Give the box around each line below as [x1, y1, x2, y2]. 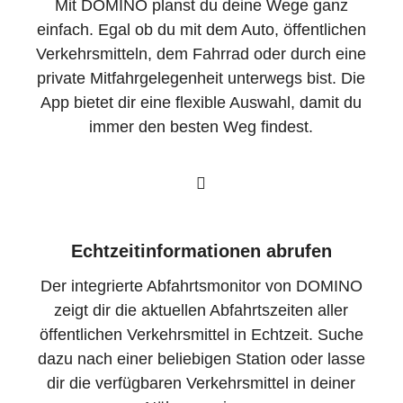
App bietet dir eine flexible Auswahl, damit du [40, 94, 363, 112]
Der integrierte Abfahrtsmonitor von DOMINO [40, 277, 363, 296]
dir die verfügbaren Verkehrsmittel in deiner [47, 374, 356, 393]
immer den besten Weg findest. [89, 118, 314, 137]
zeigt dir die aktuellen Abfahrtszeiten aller [54, 301, 349, 320]
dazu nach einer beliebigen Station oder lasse [37, 350, 365, 369]
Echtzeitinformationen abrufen [70, 240, 332, 261]
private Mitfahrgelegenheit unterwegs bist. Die [37, 69, 366, 88]
